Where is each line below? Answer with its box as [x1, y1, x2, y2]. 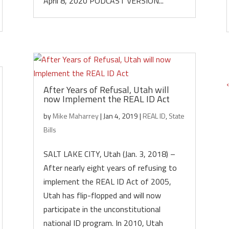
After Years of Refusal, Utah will [43, 83, 169, 97]
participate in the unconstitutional [43, 203, 161, 215]
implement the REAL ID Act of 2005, [43, 175, 171, 188]
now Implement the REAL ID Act [43, 92, 170, 106]
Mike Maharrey [52, 110, 99, 121]
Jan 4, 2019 [103, 110, 138, 121]
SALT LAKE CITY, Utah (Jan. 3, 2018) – [43, 148, 175, 160]
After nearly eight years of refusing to [43, 162, 177, 174]
